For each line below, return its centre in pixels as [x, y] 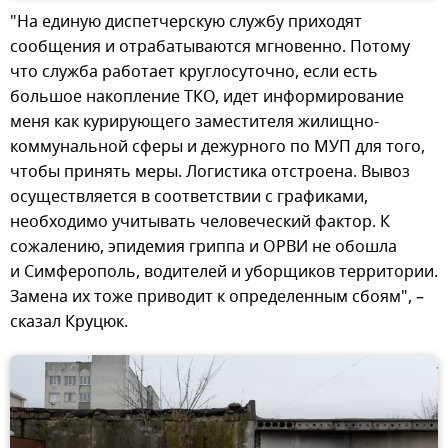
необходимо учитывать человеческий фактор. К [200, 222]
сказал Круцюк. [69, 322]
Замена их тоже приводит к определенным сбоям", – [217, 297]
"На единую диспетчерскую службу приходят [186, 22]
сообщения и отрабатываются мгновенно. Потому [210, 47]
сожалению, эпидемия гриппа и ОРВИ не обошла [203, 247]
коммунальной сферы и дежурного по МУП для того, [217, 147]
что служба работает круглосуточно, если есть [194, 72]
